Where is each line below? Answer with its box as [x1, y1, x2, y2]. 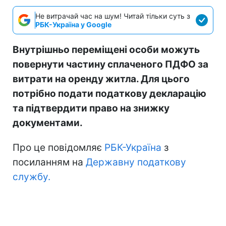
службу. [13, 171, 50, 183]
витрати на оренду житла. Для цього [13, 73, 190, 85]
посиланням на [13, 156, 86, 168]
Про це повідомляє [13, 141, 102, 153]
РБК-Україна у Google [35, 20, 111, 29]
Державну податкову [86, 156, 186, 168]
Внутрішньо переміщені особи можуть [13, 43, 200, 55]
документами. [13, 117, 83, 129]
